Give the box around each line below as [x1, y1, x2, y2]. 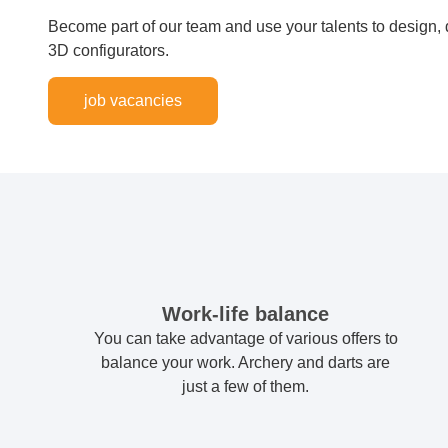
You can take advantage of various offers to [93, 330, 398, 348]
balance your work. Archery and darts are [101, 354, 391, 372]
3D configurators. [48, 41, 169, 59]
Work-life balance [162, 303, 330, 326]
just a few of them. [182, 378, 310, 396]
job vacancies [84, 92, 182, 110]
